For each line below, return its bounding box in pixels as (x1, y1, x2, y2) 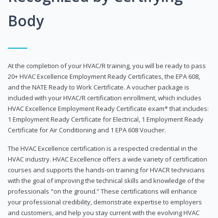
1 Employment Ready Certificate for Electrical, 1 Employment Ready (8, 114, 203, 124)
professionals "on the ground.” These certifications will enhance (8, 186, 197, 196)
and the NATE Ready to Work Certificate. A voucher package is (8, 82, 189, 91)
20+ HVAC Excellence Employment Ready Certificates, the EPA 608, (8, 72, 200, 81)
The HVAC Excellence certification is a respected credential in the (8, 144, 198, 153)
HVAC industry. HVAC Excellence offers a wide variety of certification (8, 154, 207, 163)
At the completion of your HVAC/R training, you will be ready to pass (8, 61, 206, 70)
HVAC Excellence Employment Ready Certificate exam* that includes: (8, 104, 209, 113)
